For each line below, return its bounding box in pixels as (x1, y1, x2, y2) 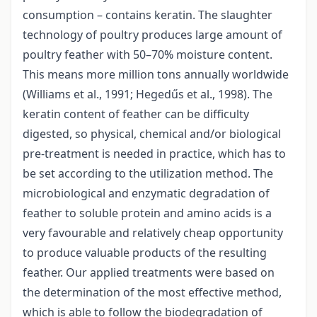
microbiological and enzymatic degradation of (23, 185, 270, 202)
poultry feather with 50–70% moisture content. (23, 47, 272, 63)
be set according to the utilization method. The (23, 166, 273, 182)
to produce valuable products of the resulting (23, 245, 267, 261)
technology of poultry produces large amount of (23, 27, 282, 43)
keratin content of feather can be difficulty (23, 106, 249, 122)
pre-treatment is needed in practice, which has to (23, 146, 286, 162)
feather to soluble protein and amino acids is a (23, 205, 272, 221)
